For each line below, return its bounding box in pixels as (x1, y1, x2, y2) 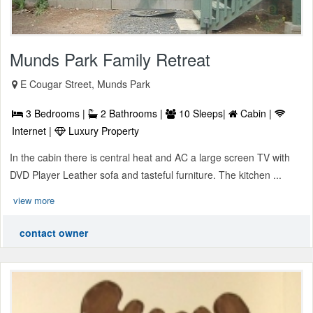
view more (13, 194, 54, 208)
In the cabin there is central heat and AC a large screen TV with (10, 150, 290, 165)
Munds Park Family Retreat (10, 47, 210, 72)
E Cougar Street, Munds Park (20, 77, 150, 92)
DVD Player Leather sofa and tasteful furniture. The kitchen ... (10, 168, 282, 182)
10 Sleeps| (176, 106, 228, 121)
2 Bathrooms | (98, 106, 166, 121)
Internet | (12, 124, 54, 138)
